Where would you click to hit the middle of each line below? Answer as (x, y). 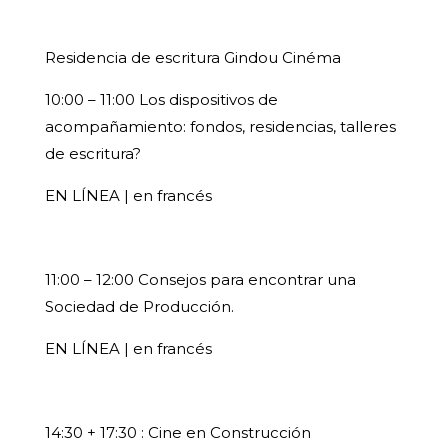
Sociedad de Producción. (139, 307)
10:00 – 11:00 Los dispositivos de (161, 100)
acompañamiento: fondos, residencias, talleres (220, 127)
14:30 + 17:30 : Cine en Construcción (177, 433)
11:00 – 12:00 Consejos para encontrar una (200, 280)
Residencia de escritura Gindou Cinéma (192, 58)
